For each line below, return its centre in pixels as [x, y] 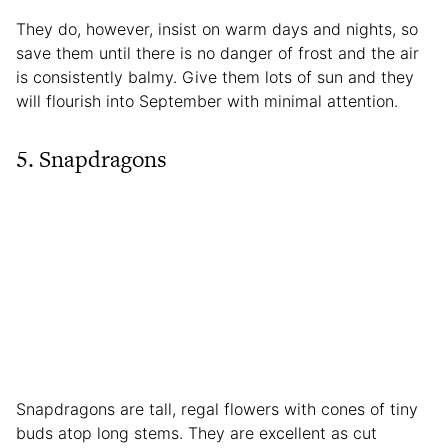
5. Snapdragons [91, 158]
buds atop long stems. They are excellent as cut [196, 432]
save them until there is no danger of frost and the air [217, 52]
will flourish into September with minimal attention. [207, 100]
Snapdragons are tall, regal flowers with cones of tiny [217, 408]
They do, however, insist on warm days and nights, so [217, 28]
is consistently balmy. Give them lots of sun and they [215, 76]
